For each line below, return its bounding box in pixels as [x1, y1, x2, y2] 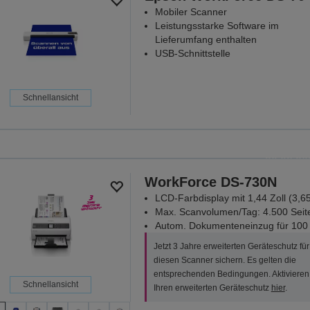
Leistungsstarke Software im [154, 20, 279, 32]
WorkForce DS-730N [144, 174, 277, 190]
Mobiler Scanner [154, 6, 227, 18]
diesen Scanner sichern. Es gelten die [153, 255, 296, 266]
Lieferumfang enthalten [154, 34, 257, 46]
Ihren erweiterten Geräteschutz [153, 283, 271, 293]
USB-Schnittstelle [154, 48, 230, 60]
